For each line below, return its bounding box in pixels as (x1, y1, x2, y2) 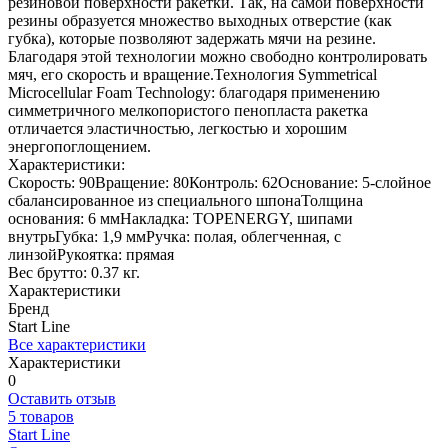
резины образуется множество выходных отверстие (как (8, 11, 392, 29)
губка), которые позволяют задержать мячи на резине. (8, 29, 376, 47)
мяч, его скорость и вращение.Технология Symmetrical (8, 65, 377, 83)
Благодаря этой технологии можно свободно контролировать (8, 47, 427, 65)
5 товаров (8, 407, 74, 425)
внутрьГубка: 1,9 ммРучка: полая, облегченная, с (8, 227, 341, 245)
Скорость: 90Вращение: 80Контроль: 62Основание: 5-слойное (8, 173, 431, 191)
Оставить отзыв (8, 389, 116, 407)
